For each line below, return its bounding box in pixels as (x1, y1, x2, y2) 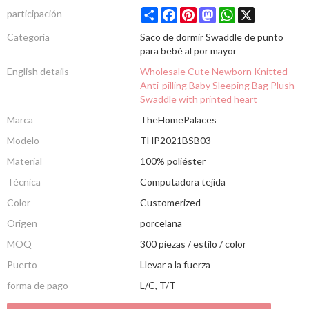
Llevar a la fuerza (139, 258, 210, 270)
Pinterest (196, 6, 238, 18)
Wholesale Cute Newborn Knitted (139, 65, 288, 77)
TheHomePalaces (139, 113, 217, 126)
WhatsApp (235, 6, 282, 18)
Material (7, 154, 42, 167)
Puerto (7, 258, 37, 270)
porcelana (139, 217, 182, 229)
